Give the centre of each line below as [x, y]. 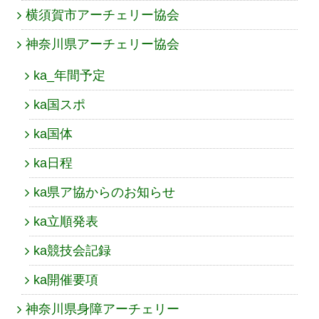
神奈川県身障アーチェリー [103, 309]
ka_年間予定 [69, 75]
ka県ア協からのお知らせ [104, 192]
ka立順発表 [66, 221]
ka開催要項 [66, 279]
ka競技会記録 [72, 250]
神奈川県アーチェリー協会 [103, 44]
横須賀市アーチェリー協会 [103, 15]
